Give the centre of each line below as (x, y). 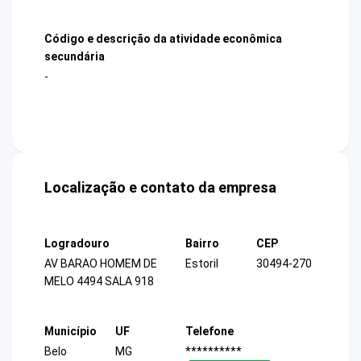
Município (71, 331)
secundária (75, 56)
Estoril (202, 264)
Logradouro (77, 244)
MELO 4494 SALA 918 (99, 282)
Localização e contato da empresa (160, 188)
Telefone (210, 331)
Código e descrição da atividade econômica (163, 38)
